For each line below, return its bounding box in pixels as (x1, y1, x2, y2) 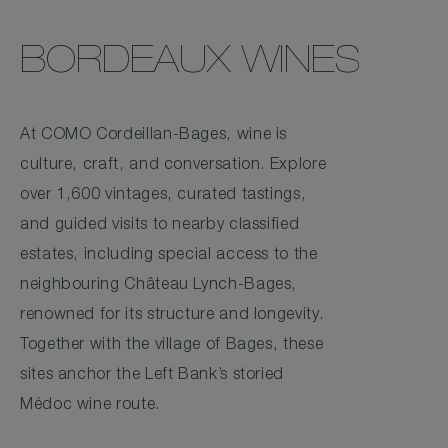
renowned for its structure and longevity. (20, 307, 324, 324)
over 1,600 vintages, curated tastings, (20, 187, 307, 204)
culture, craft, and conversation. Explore (20, 157, 327, 174)
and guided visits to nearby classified (20, 217, 300, 234)
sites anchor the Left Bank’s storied (20, 367, 285, 384)
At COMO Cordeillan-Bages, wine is (20, 127, 288, 144)
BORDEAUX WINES (20, 44, 360, 83)
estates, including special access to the (20, 247, 318, 264)
